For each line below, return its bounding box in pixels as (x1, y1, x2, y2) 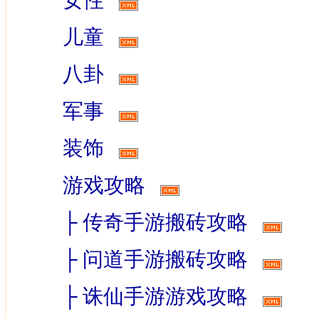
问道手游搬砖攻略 (82, 248, 248, 271)
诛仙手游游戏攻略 (82, 285, 248, 308)
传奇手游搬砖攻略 (82, 211, 248, 234)
